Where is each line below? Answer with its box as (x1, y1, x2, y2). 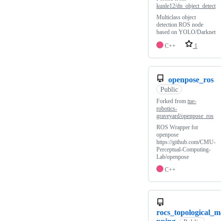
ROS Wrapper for (156, 124, 198, 131)
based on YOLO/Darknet (156, 29, 216, 36)
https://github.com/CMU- (156, 139, 216, 146)
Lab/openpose (156, 153, 189, 161)
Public (160, 85, 178, 93)
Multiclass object (156, 14, 196, 21)
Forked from (156, 98, 187, 105)
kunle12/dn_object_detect (156, 2, 216, 10)
